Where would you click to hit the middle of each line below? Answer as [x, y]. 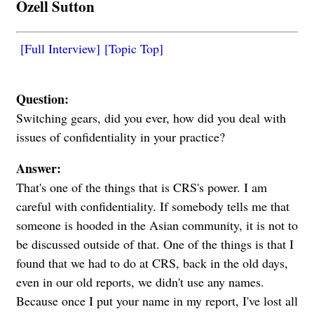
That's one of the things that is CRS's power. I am [142, 187]
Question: [42, 99]
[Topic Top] [134, 49]
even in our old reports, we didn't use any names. [140, 282]
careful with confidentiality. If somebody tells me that [153, 206]
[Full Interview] [60, 49]
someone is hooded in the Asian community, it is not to [157, 225]
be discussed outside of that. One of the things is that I [155, 244]
